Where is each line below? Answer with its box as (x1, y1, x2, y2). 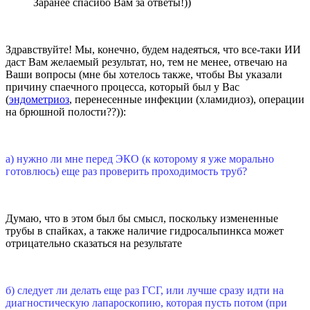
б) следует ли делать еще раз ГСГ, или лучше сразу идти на (6, 284, 284, 297)
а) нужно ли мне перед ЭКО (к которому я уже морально (6, 153, 274, 165)
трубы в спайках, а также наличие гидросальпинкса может (6, 225, 284, 237)
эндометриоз (9, 93, 69, 106)
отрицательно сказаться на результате (6, 237, 182, 250)
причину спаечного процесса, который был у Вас (6, 81, 239, 93)
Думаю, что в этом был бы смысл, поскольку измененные (6, 212, 278, 225)
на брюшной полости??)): (6, 106, 126, 118)
